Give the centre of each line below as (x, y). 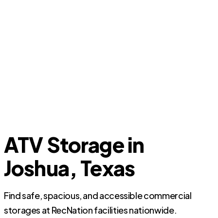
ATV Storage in (74, 144)
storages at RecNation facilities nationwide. (91, 210)
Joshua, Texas (70, 168)
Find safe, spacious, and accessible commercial (98, 195)
